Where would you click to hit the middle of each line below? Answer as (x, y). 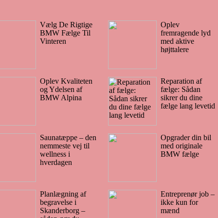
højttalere (174, 49)
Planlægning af (63, 194)
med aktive (177, 41)
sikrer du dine (181, 97)
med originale (181, 145)
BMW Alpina (61, 97)
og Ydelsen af (61, 89)
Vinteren (53, 41)
